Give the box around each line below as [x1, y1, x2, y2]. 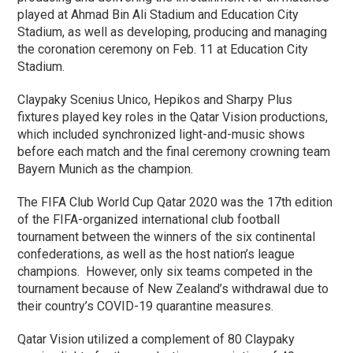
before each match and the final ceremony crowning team [17, 144, 331, 159]
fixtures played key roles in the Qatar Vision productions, [17, 110, 329, 124]
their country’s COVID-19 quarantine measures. [17, 299, 274, 314]
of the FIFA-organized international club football [17, 212, 281, 227]
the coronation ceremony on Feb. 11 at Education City [17, 42, 309, 57]
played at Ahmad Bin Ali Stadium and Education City [17, 7, 299, 22]
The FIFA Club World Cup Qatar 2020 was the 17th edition [17, 195, 333, 210]
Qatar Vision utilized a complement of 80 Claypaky [17, 332, 295, 347]
